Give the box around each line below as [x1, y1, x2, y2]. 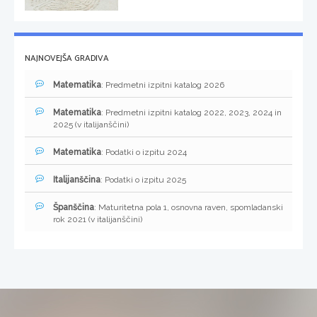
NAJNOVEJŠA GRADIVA [25, 52, 109, 66]
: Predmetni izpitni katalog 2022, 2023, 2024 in [101, 108, 282, 118]
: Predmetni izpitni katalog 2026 [101, 80, 224, 91]
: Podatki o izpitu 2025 [100, 175, 186, 185]
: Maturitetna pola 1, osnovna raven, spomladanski [94, 202, 283, 213]
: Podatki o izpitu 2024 [101, 147, 187, 158]
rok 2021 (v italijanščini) [53, 214, 142, 225]
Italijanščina [53, 175, 100, 185]
